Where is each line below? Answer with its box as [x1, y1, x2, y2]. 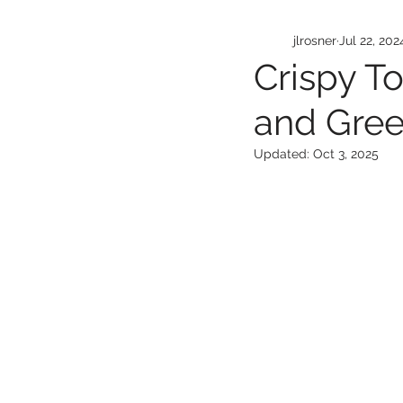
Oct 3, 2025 [313, 147, 379, 161]
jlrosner [293, 32, 336, 48]
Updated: [254, 147, 313, 161]
